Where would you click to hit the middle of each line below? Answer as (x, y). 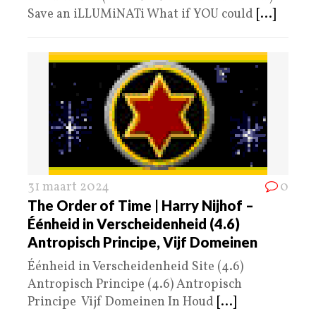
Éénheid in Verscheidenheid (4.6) (134, 223)
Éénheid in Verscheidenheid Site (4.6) (135, 267)
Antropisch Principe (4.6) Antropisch (135, 284)
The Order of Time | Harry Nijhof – (141, 205)
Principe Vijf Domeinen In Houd (122, 302)
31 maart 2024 (68, 187)
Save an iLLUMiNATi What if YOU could (142, 14)
